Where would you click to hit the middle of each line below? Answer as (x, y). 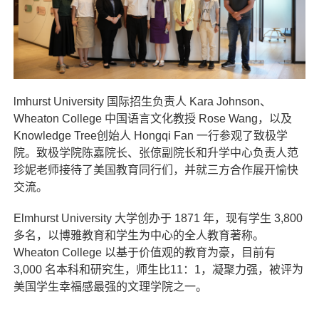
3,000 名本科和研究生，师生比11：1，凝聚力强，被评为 (158, 270)
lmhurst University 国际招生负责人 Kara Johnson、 (142, 102)
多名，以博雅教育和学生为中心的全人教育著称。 (138, 236)
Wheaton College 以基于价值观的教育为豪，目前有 (144, 253)
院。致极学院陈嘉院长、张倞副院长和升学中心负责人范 (156, 153)
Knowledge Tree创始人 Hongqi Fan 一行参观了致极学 (150, 136)
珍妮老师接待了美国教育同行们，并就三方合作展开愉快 (156, 170)
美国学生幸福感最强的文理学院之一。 (110, 287)
